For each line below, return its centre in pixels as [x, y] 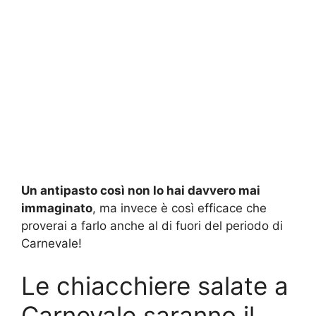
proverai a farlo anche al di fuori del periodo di [152, 226]
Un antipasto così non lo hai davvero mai [141, 191]
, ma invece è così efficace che [180, 208]
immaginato [57, 208]
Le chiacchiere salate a [155, 285]
